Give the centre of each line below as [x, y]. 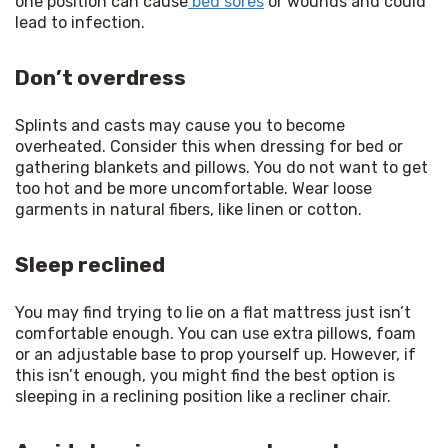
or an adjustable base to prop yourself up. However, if [215, 354]
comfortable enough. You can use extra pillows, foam [215, 333]
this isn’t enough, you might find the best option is [205, 375]
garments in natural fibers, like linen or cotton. [188, 209]
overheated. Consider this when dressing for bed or [209, 146]
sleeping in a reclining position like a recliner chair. [203, 396]
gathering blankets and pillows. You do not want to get [221, 167]
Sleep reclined [90, 264]
